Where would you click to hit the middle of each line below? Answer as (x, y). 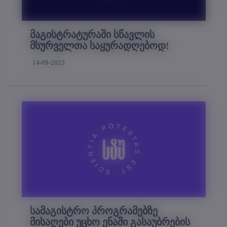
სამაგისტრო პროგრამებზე (94, 211)
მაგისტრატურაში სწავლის (92, 34)
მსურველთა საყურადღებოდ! (100, 45)
